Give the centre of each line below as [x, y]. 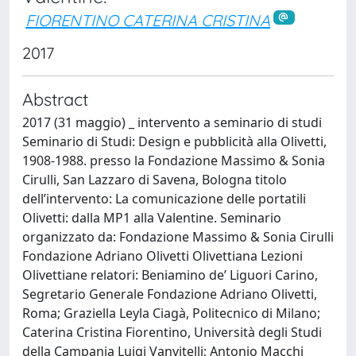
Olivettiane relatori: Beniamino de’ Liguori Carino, [170, 275]
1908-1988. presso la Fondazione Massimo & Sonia [174, 160]
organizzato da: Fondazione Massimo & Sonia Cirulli [178, 236]
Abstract [55, 99]
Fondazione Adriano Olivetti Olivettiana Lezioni [163, 255]
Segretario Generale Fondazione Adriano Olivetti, [170, 294]
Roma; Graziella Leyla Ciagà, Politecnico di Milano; [171, 313]
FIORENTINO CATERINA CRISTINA [148, 20]
